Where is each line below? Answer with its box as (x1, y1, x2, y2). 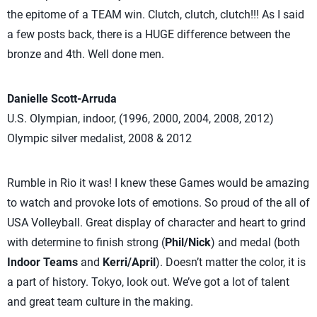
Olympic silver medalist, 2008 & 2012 (7, 132, 192, 145)
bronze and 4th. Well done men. (7, 47, 164, 61)
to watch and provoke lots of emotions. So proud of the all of (7, 196, 310, 209)
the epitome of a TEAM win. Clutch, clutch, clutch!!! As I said (7, 8, 304, 21)
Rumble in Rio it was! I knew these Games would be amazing (7, 176, 309, 190)
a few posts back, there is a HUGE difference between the (7, 28, 290, 41)
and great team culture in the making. (7, 295, 193, 309)
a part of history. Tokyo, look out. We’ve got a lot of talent (7, 275, 289, 289)
